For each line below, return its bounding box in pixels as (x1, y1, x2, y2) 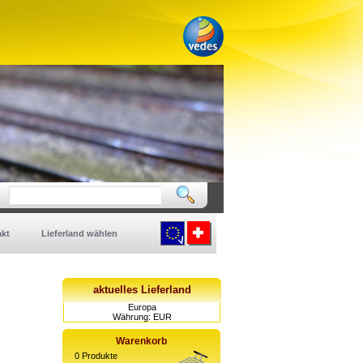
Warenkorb (116, 335, 167, 347)
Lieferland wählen (41, 228, 120, 238)
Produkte (79, 351, 117, 361)
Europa (127, 302, 156, 312)
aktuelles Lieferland (92, 284, 191, 296)
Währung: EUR (112, 312, 172, 322)
